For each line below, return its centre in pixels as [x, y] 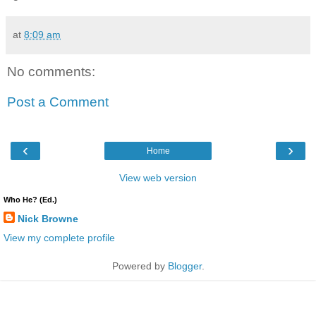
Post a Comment [58, 102]
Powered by [140, 266]
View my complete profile [59, 237]
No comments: [51, 71]
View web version [158, 177]
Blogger [184, 266]
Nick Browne [48, 218]
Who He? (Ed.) [30, 199]
